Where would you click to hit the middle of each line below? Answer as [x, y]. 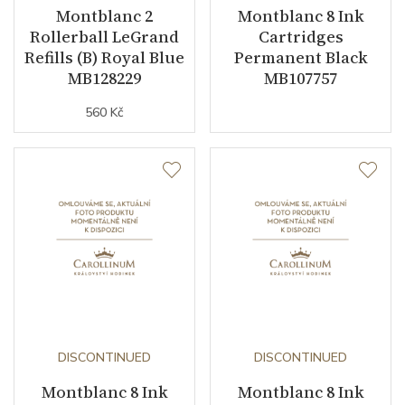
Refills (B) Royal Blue [104, 58]
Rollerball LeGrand [104, 37]
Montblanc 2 [104, 16]
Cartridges [301, 37]
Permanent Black [301, 58]
